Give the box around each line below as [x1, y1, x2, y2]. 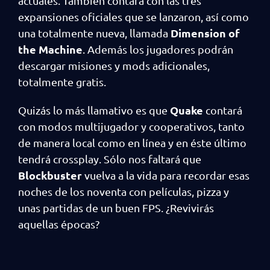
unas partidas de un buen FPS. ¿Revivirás [18, 201, 214, 214]
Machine [39, 42, 83, 56]
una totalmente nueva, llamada [18, 26, 171, 39]
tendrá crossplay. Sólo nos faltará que [18, 152, 201, 165]
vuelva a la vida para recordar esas [82, 168, 250, 181]
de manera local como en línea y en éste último [18, 136, 246, 149]
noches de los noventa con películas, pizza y [18, 184, 229, 198]
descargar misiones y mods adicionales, [18, 58, 210, 72]
